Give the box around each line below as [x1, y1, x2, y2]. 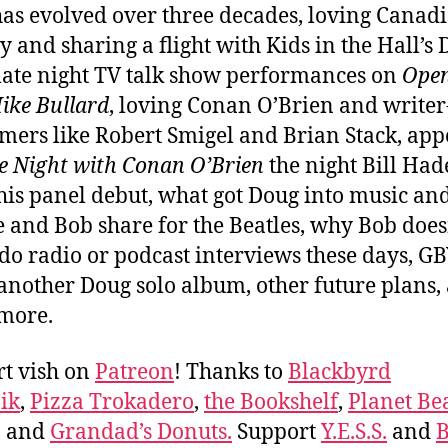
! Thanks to [174, 359, 288, 386]
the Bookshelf [204, 389, 338, 416]
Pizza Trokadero [30, 389, 194, 416]
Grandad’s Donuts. [50, 419, 232, 446]
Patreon [95, 359, 174, 386]
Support [232, 419, 321, 446]
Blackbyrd [288, 359, 391, 386]
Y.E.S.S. [321, 419, 387, 446]
